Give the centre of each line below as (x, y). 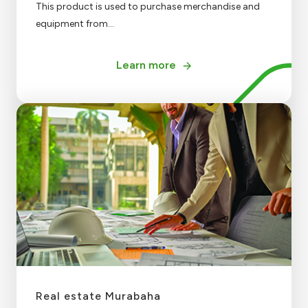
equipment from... (75, 23)
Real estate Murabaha (98, 296)
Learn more (146, 65)
